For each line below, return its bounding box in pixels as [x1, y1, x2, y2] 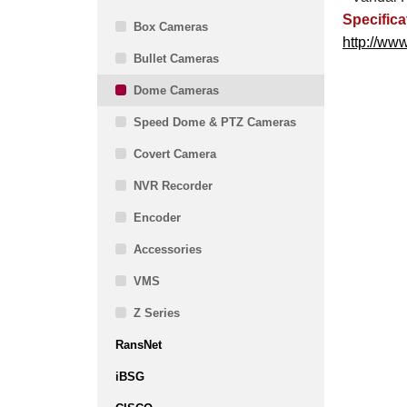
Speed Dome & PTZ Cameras [134, 115, 296, 129]
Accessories [134, 243, 202, 256]
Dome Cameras [134, 84, 219, 97]
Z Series [134, 306, 180, 320]
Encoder [134, 211, 181, 224]
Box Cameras [134, 20, 208, 34]
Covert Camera [134, 147, 216, 161]
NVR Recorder [134, 179, 213, 193]
